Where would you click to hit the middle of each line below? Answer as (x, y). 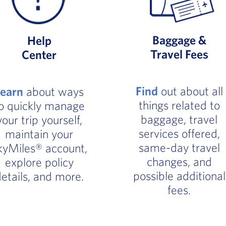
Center (39, 54)
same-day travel (179, 147)
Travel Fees (179, 54)
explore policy (39, 162)
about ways (54, 91)
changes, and (179, 161)
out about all (190, 91)
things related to (179, 105)
